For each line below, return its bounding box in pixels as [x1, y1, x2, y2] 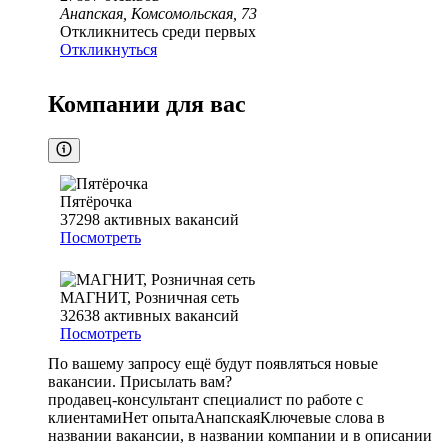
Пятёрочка [60, 193, 132, 211]
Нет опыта [122, 409, 194, 427]
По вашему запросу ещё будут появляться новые [48, 355, 378, 373]
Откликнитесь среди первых [60, 23, 256, 41]
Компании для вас [48, 91, 246, 118]
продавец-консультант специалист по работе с [48, 391, 363, 409]
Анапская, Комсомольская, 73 [60, 5, 257, 23]
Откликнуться [60, 41, 157, 59]
